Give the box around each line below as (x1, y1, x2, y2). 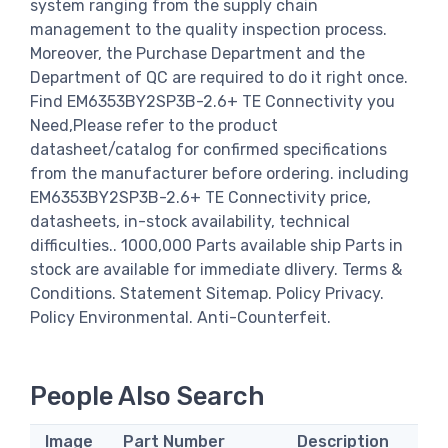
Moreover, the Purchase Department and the (30, 43, 365, 63)
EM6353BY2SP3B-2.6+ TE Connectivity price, (30, 187, 371, 207)
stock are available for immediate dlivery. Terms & (30, 259, 402, 279)
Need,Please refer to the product (30, 115, 278, 135)
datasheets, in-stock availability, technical (30, 211, 350, 231)
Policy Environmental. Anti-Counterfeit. (30, 307, 331, 327)
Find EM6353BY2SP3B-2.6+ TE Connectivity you (30, 91, 395, 111)
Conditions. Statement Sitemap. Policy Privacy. (30, 283, 384, 303)
